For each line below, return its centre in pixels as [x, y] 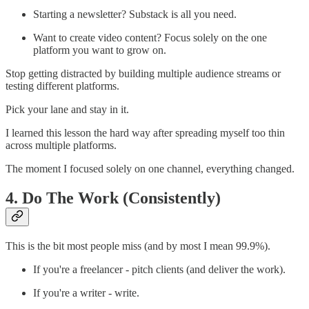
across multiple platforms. [61, 145]
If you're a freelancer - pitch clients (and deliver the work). [159, 269]
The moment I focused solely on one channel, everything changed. [150, 168]
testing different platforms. [62, 86]
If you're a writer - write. [86, 292]
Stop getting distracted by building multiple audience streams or [143, 73]
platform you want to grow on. [100, 50]
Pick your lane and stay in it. [67, 109]
